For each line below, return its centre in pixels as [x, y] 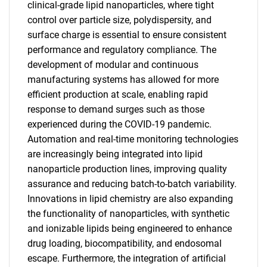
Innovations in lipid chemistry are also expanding [130, 199]
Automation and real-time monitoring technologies [133, 139]
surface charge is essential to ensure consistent [127, 35]
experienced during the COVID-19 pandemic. [119, 124]
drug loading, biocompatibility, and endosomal [125, 243]
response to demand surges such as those [116, 109]
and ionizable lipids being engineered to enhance [130, 229]
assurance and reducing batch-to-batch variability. [132, 184]
